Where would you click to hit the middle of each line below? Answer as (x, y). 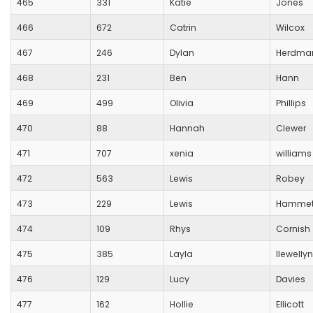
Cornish (293, 229)
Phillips (291, 103)
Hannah (187, 129)
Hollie (182, 305)
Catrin (183, 28)
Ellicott (290, 305)
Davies (291, 279)
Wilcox (290, 28)
